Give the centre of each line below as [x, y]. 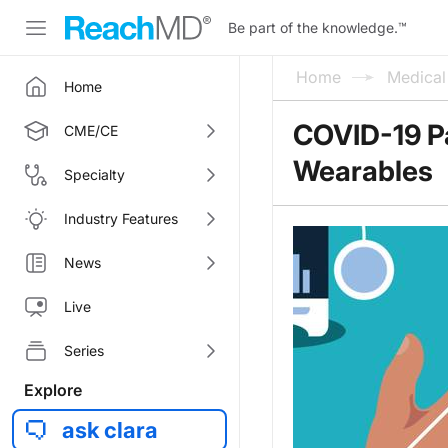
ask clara [110, 430]
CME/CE [91, 130]
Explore [53, 390]
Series [84, 350]
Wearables [363, 171]
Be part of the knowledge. [313, 27]
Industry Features [121, 218]
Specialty [94, 174]
